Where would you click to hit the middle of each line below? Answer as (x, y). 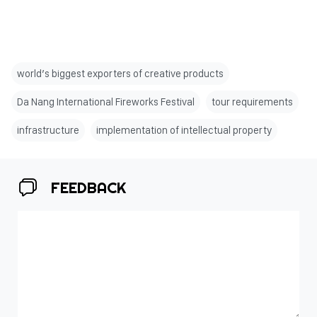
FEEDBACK (88, 188)
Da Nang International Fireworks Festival (106, 102)
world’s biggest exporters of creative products (120, 74)
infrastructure (48, 131)
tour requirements (252, 102)
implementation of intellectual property (184, 131)
